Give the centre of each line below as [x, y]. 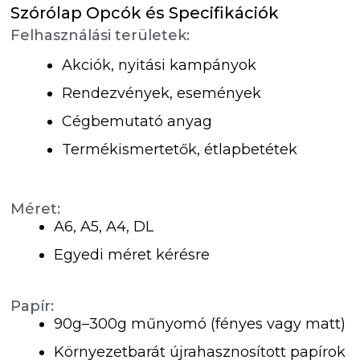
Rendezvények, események [162, 93]
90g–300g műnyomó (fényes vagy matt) [200, 324]
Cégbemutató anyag [137, 121]
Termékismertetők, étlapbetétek [180, 149]
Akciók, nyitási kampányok [160, 65]
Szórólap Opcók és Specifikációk [145, 13]
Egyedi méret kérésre [132, 255]
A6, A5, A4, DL [104, 227]
